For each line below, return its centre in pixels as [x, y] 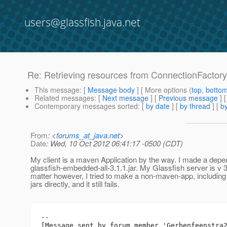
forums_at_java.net [88, 135]
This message [57, 90]
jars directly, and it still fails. [75, 184]
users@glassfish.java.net [82, 22]
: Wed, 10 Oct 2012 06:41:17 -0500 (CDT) [115, 143]
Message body [111, 90]
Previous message [188, 98]
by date [158, 106]
